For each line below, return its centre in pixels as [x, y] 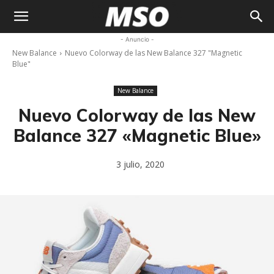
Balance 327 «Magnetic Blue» [137, 135]
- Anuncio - [137, 39]
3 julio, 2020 [140, 165]
